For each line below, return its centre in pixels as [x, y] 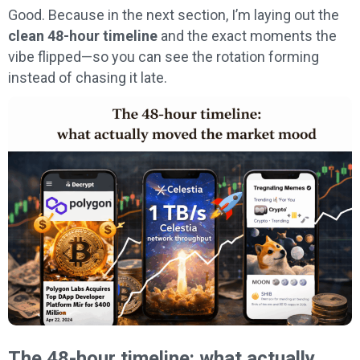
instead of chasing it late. [88, 78]
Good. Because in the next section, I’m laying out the [174, 15]
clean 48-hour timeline [83, 36]
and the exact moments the [247, 36]
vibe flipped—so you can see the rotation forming [164, 57]
